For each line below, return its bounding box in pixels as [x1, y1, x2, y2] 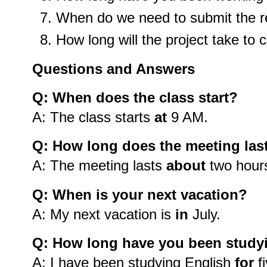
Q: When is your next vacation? [32, 186, 247, 203]
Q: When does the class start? [32, 89, 238, 105]
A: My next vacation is [32, 206, 175, 222]
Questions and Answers [32, 60, 195, 77]
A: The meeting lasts [32, 157, 166, 174]
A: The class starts [32, 108, 154, 125]
